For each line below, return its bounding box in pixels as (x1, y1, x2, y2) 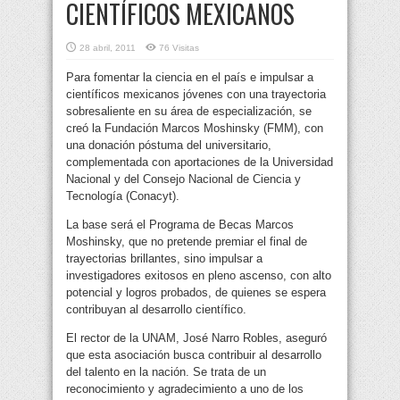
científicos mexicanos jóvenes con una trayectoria (66, 87, 326, 102)
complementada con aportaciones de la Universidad (66, 155, 333, 170)
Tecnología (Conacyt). (66, 189, 179, 204)
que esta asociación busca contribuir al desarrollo (66, 348, 321, 362)
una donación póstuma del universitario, (66, 138, 271, 153)
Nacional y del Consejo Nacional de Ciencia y (66, 172, 301, 187)
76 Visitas (159, 43, 199, 54)
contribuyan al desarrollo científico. (66, 303, 246, 317)
